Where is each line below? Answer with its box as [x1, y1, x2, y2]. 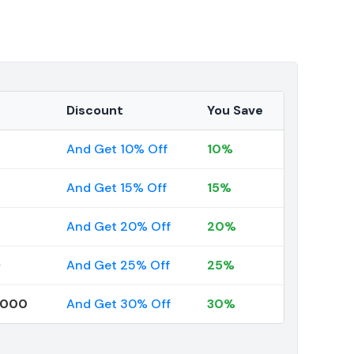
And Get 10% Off [66, 141, 168, 158]
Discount [66, 102, 123, 119]
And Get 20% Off [66, 218, 171, 235]
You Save [207, 102, 263, 119]
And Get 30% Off [66, 296, 171, 313]
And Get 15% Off [66, 179, 167, 197]
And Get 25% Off [66, 257, 170, 274]
